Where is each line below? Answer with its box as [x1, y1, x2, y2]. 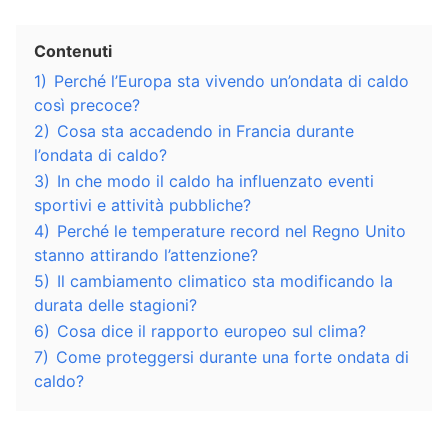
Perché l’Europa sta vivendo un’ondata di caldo [54, 70, 409, 91]
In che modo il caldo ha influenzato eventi [57, 170, 374, 191]
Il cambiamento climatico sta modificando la [57, 270, 393, 291]
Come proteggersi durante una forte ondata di [56, 346, 409, 367]
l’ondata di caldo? [34, 144, 167, 165]
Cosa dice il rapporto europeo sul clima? [57, 320, 366, 341]
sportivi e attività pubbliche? [34, 194, 251, 215]
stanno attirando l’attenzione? [34, 244, 258, 265]
